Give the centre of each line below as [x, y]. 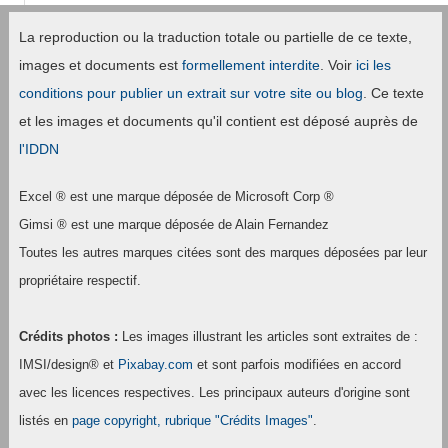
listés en [45, 420]
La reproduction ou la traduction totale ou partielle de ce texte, [215, 36]
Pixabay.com [155, 364]
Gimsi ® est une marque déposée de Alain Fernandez [173, 224]
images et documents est [100, 64]
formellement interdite [250, 64]
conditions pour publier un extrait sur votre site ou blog [190, 92]
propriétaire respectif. [79, 280]
